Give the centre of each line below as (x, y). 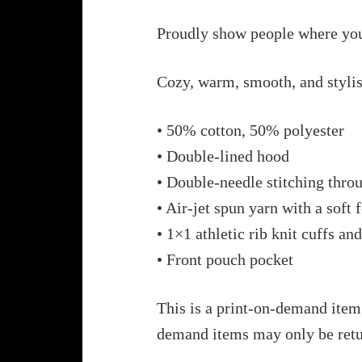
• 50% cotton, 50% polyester (250, 130)
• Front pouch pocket (225, 259)
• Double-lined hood (223, 156)
